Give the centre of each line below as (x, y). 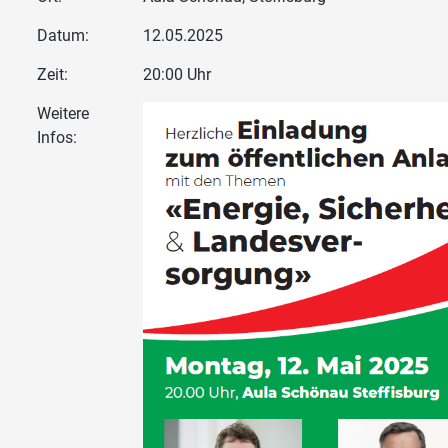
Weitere (63, 113)
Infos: (57, 137)
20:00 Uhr (176, 74)
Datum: (63, 35)
